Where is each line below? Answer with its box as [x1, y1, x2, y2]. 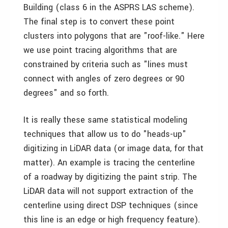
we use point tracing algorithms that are [23, 44, 177, 56]
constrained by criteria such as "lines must [23, 59, 188, 70]
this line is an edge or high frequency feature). [23, 214, 200, 225]
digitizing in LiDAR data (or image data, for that [23, 142, 204, 154]
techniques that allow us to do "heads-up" [23, 128, 186, 140]
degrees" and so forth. [23, 87, 109, 99]
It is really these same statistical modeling [23, 114, 187, 126]
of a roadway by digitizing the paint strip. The [23, 171, 197, 183]
